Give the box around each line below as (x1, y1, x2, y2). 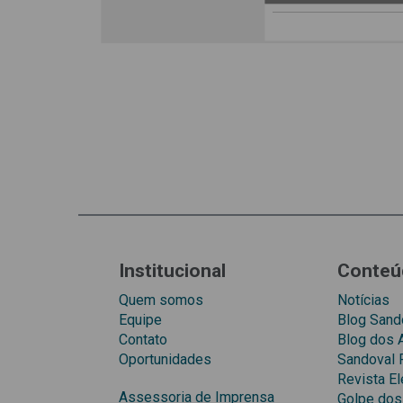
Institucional (119, 260, 226, 282)
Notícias (337, 291, 390, 309)
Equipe (119, 311, 162, 329)
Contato (119, 331, 167, 349)
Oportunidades (119, 351, 211, 369)
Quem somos (119, 291, 203, 309)
